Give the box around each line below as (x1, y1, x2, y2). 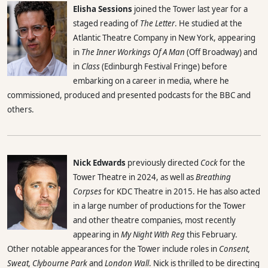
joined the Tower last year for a (132, 3, 248, 14)
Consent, (219, 243, 250, 254)
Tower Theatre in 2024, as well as (73, 171, 196, 182)
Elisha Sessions (73, 3, 132, 14)
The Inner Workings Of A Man (81, 46, 185, 57)
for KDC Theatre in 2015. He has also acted (102, 185, 260, 197)
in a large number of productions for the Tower (73, 200, 246, 211)
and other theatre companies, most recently (73, 214, 236, 226)
